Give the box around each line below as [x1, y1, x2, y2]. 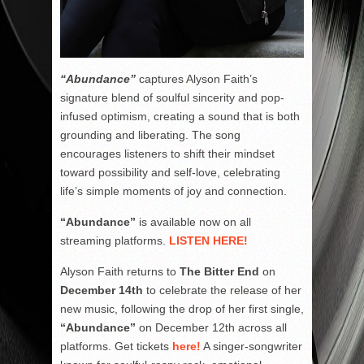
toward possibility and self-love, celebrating [60, 165, 280, 179]
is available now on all [139, 214, 251, 228]
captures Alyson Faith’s [136, 71, 258, 85]
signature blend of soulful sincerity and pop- [60, 90, 284, 104]
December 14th [60, 283, 143, 297]
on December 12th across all [136, 320, 287, 334]
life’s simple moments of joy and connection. [60, 184, 287, 197]
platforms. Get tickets [60, 339, 172, 353]
